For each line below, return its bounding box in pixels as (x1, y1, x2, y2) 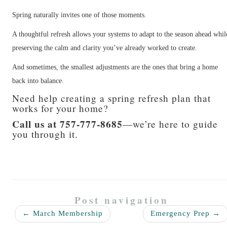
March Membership (30, 207, 103, 220)
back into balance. (12, 77, 64, 85)
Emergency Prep (150, 207, 212, 220)
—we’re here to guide (123, 118, 218, 130)
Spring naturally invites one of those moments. (12, 11, 147, 19)
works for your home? (12, 102, 109, 115)
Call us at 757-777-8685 (12, 117, 123, 131)
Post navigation (74, 193, 169, 207)
